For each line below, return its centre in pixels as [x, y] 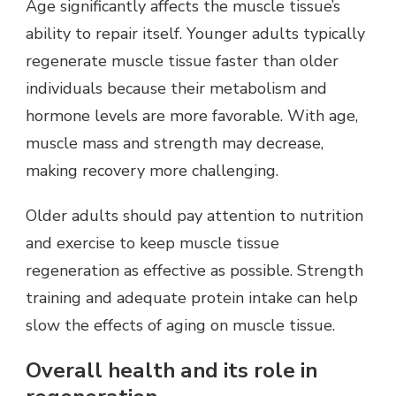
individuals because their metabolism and [176, 88]
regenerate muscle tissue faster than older [182, 61]
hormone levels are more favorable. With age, [192, 115]
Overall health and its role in [171, 370]
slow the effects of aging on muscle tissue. [180, 325]
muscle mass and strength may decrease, [175, 143]
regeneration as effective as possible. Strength [194, 270]
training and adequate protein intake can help [192, 297]
